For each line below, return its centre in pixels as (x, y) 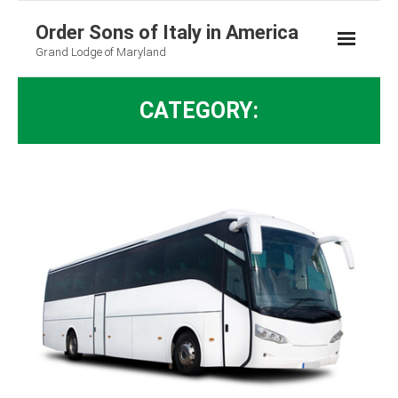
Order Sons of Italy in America (167, 32)
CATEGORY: (199, 111)
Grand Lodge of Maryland (101, 52)
